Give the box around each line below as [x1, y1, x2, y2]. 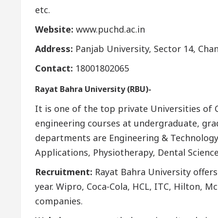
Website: [35, 23, 73, 35]
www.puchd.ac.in [73, 23, 145, 35]
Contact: [35, 62, 75, 74]
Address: [35, 42, 73, 54]
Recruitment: [35, 165, 92, 178]
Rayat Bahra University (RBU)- [35, 83, 151, 94]
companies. [35, 195, 85, 207]
